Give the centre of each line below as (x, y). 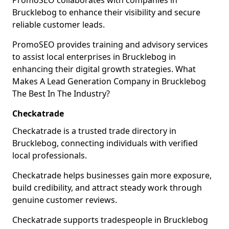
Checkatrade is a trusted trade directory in (94, 131)
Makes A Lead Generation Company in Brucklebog (109, 81)
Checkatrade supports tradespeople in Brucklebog (110, 220)
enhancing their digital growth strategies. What (104, 69)
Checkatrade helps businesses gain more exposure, (112, 175)
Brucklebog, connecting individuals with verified (105, 143)
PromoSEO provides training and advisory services (110, 44)
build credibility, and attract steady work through (107, 188)
